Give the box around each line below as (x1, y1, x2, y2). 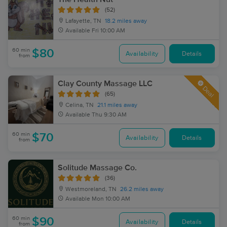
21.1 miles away (97, 102, 137, 108)
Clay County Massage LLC (58, 80, 153, 88)
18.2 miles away (105, 18, 147, 24)
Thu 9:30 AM (92, 112, 127, 118)
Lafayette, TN (64, 18, 101, 24)
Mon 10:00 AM (92, 196, 130, 202)
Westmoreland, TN (64, 186, 117, 193)
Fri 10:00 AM (92, 28, 125, 34)
